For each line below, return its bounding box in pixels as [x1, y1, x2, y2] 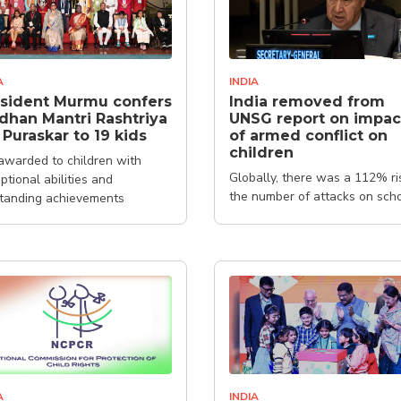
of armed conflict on [229, 126, 388, 144]
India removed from [229, 92, 385, 110]
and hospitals [229, 206, 306, 224]
